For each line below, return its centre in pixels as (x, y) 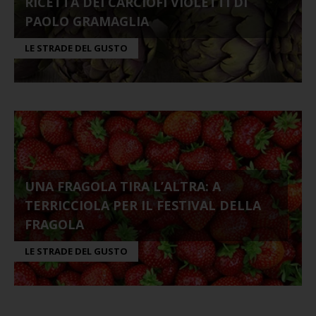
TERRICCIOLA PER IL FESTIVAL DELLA (143, 205)
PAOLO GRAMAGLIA (87, 21)
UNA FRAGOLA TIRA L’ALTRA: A (123, 186)
